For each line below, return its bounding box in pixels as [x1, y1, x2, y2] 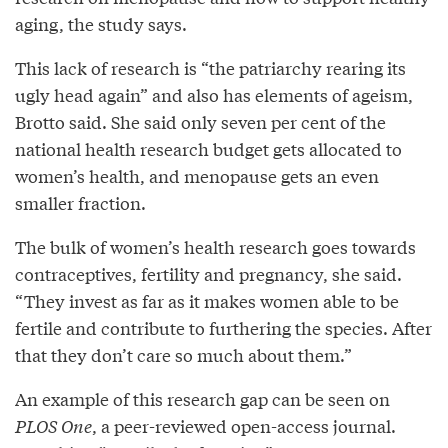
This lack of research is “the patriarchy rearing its [15, 54, 406, 80]
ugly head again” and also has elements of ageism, [15, 81, 413, 107]
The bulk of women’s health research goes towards [15, 233, 416, 259]
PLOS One [15, 412, 92, 438]
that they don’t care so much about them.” [15, 341, 352, 367]
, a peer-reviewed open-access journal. [92, 412, 396, 438]
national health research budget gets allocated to [15, 135, 402, 161]
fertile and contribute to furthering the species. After [15, 314, 432, 340]
